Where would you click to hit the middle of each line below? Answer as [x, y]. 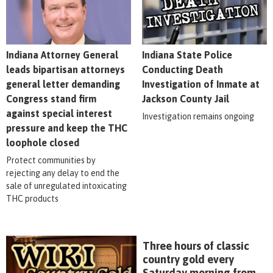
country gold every [188, 259]
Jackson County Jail [185, 98]
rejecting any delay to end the [63, 173]
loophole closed [43, 142]
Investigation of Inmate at [200, 84]
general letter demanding [63, 84]
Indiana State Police [187, 55]
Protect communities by [51, 160]
